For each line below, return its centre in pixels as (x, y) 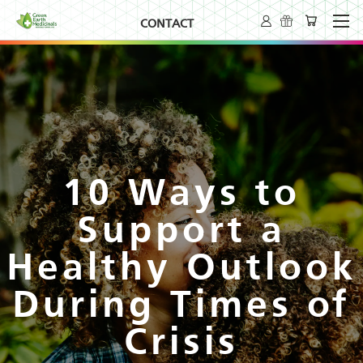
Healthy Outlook (181, 270)
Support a (181, 233)
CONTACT (167, 24)
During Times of (181, 307)
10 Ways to (181, 195)
